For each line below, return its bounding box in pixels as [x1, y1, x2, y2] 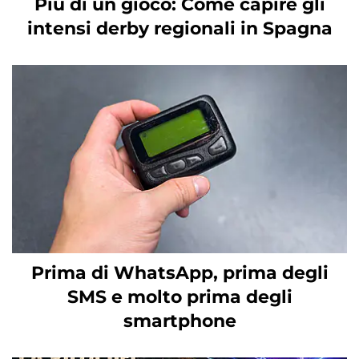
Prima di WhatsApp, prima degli [30, 261, 329, 284]
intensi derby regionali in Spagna [26, 17, 333, 39]
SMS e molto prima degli [67, 285, 292, 308]
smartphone [123, 309, 236, 332]
